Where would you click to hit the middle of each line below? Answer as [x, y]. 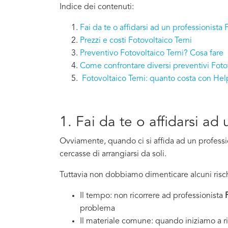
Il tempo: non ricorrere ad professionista [152, 196]
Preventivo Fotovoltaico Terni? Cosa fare [152, 54]
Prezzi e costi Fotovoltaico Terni [136, 41]
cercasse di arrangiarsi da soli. [113, 154]
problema [97, 209]
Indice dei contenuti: [97, 7]
